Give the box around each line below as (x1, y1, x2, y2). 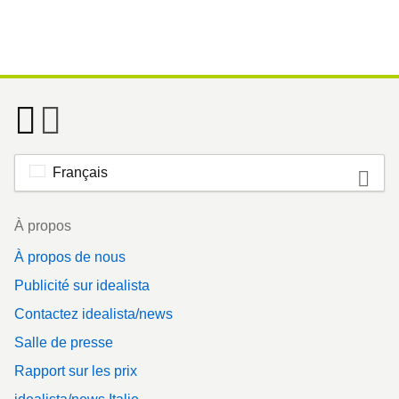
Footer (13, 209, 54, 225)
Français (53, 164, 108, 180)
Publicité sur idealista (14, 277, 150, 293)
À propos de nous (14, 248, 126, 265)
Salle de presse (14, 334, 113, 350)
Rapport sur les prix (14, 362, 137, 379)
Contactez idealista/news (14, 305, 173, 322)
